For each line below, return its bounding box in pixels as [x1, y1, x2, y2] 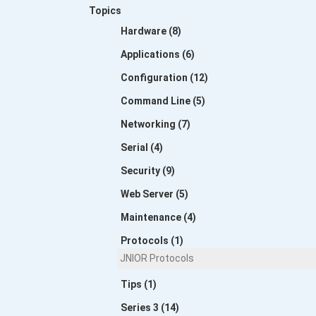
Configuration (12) [120, 72, 208, 83]
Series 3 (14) [120, 302, 179, 313]
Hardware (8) [120, 25, 181, 37]
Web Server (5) [120, 188, 188, 200]
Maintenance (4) [120, 212, 196, 223]
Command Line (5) [120, 95, 205, 107]
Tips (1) [120, 279, 157, 290]
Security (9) [120, 165, 175, 176]
